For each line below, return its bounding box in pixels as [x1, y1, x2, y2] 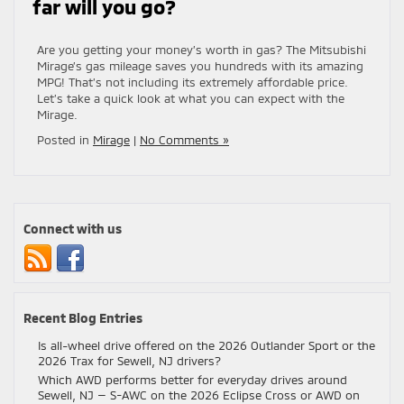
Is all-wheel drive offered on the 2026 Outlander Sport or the [38, 338, 375, 353]
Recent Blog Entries [23, 310, 142, 326]
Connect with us [23, 221, 122, 236]
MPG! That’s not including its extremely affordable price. [37, 75, 348, 89]
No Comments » [140, 133, 229, 147]
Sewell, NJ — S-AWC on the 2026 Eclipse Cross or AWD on [38, 388, 360, 402]
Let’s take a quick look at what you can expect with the [37, 91, 344, 106]
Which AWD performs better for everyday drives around [38, 372, 347, 387]
